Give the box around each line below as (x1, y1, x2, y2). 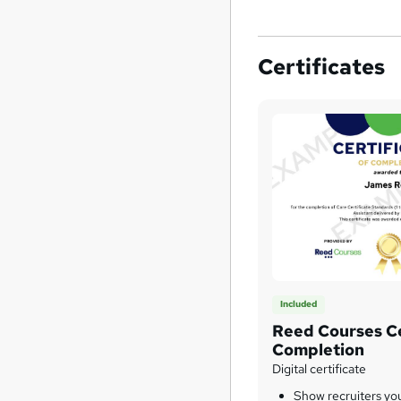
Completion (272, 338, 365, 360)
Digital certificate (272, 360, 367, 377)
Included (280, 298, 318, 311)
